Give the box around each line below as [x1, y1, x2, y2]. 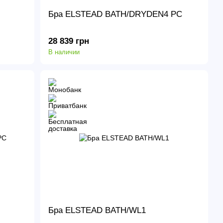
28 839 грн [48, 36, 90, 46]
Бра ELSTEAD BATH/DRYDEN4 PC [48, 9, 183, 19]
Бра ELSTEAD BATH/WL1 [48, 206, 146, 216]
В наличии [48, 48, 80, 56]
